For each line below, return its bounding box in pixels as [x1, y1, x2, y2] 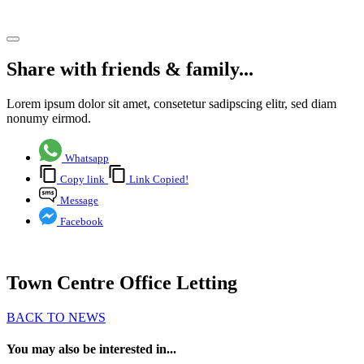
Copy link [60, 173, 105, 186]
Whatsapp [65, 152, 109, 165]
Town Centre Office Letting [6, 272, 237, 294]
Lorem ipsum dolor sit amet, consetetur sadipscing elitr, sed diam [6, 97, 336, 111]
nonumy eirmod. [6, 111, 91, 126]
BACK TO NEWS [6, 310, 106, 324]
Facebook [60, 215, 103, 228]
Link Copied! [129, 173, 188, 186]
